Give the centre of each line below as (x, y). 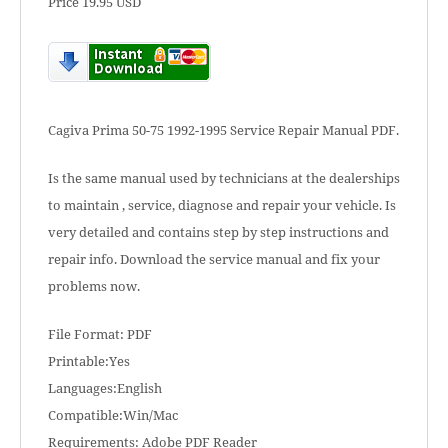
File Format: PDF (100, 334)
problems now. (94, 286)
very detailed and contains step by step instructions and (218, 232)
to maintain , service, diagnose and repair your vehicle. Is (222, 205)
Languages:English (105, 388)
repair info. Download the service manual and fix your (214, 259)
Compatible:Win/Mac (113, 415)
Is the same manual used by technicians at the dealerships (224, 178)
